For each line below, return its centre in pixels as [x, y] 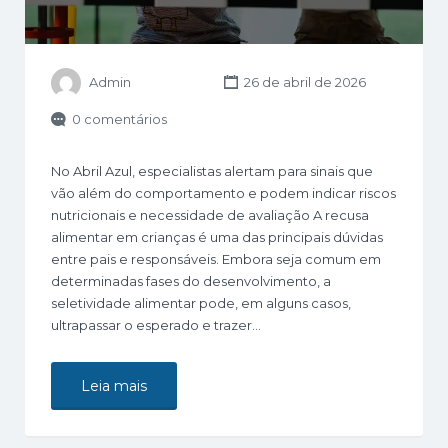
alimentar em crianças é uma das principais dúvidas [217, 236]
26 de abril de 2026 [303, 82]
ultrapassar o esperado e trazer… [156, 324]
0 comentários [119, 119]
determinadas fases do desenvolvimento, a [191, 280]
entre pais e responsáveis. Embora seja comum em [216, 258]
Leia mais [114, 385]
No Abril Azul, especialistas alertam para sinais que [212, 170]
